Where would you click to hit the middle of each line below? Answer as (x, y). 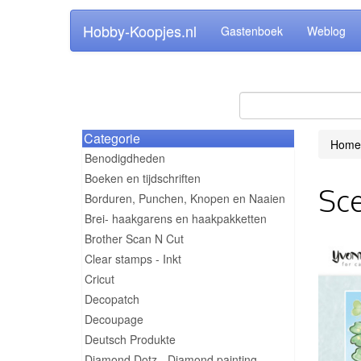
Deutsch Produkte (130, 339)
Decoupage (114, 319)
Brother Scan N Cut (134, 239)
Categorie (112, 138)
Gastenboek (252, 31)
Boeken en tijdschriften (143, 178)
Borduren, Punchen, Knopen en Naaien (185, 198)
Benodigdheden (125, 158)
